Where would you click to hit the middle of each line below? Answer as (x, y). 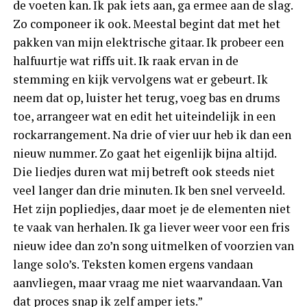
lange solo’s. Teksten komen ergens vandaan (133, 264)
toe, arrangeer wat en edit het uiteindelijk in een (144, 116)
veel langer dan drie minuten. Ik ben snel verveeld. (148, 190)
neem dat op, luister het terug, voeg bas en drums (146, 97)
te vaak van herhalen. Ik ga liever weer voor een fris (151, 227)
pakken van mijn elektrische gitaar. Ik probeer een (148, 42)
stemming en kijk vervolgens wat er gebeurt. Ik (140, 79)
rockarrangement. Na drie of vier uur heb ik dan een (152, 134)
